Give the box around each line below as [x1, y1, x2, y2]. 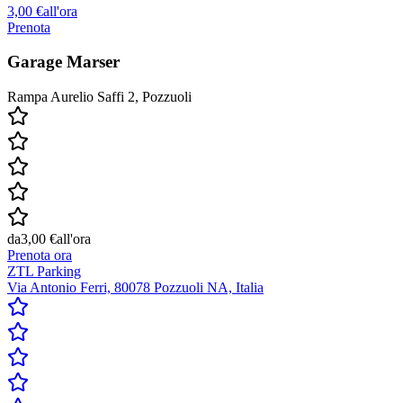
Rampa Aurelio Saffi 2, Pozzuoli [7, 89, 192, 105]
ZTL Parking [7, 264, 81, 280]
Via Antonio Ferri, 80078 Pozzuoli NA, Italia [7, 280, 264, 296]
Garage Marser [7, 52, 120, 72]
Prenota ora [7, 247, 72, 264]
